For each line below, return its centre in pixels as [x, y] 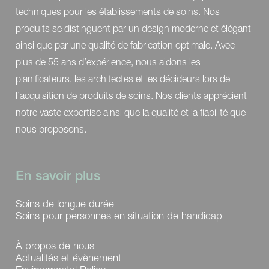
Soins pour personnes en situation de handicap [119, 215]
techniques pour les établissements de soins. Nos [118, 11]
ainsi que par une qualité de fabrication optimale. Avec [125, 45]
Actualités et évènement [68, 257]
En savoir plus [58, 175]
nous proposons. [51, 129]
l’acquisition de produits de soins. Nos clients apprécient [131, 95]
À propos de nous [55, 245]
